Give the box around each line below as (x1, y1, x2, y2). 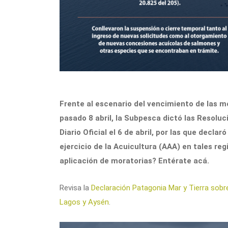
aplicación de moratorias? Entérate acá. (60, 156, 209, 165)
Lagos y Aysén (60, 197, 109, 207)
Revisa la (60, 183, 91, 192)
